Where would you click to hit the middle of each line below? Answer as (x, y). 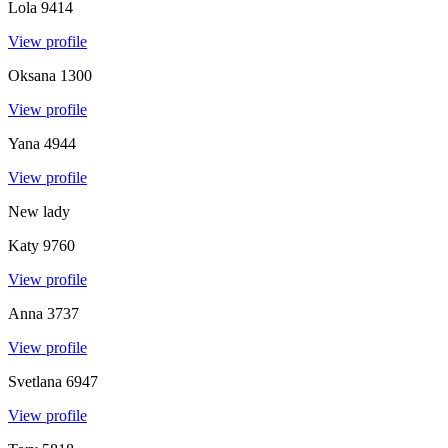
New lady (39, 211)
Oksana (32, 75)
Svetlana (35, 381)
